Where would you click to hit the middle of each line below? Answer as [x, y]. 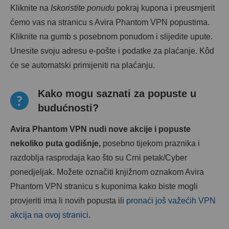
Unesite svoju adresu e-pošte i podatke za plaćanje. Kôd [112, 51]
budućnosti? [68, 108]
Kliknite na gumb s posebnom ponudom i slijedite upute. [111, 37]
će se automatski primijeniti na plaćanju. [83, 65]
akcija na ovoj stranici [49, 215]
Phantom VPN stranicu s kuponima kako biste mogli [104, 186]
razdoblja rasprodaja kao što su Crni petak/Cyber [99, 158]
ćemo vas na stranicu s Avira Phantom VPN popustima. [110, 22]
